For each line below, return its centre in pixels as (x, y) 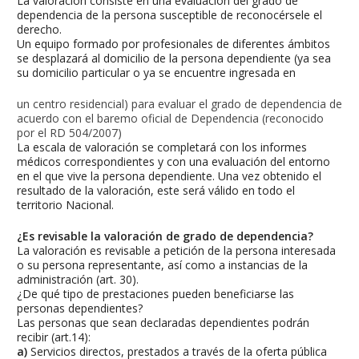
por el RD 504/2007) (69, 133)
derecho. (39, 30)
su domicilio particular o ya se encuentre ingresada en (156, 73)
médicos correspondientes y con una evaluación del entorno (173, 162)
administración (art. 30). (78, 280)
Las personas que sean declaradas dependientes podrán (163, 323)
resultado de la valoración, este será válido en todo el (156, 191)
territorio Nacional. (65, 205)
